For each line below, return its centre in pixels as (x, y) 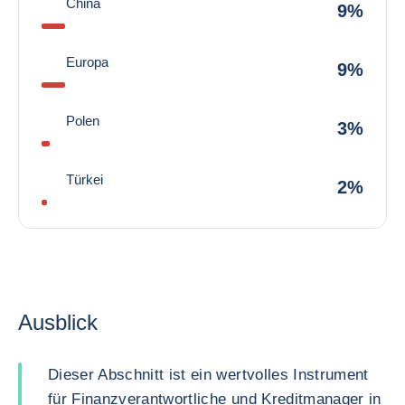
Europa (87, 62)
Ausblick (58, 322)
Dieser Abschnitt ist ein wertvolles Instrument (208, 375)
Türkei (85, 179)
